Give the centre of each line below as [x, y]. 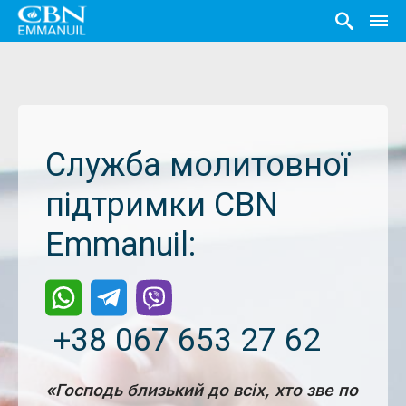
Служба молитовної [198, 165]
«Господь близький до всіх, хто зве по [202, 390]
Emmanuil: [121, 245]
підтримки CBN [162, 205]
